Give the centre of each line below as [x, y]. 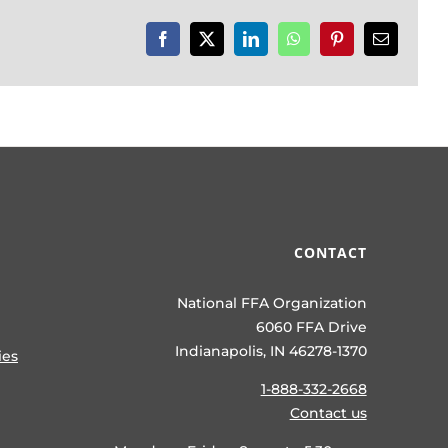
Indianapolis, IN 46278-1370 [270, 351]
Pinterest [362, 45]
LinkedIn [278, 45]
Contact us [328, 413]
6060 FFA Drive [311, 327]
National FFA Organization [271, 303]
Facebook [192, 45]
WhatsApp [326, 45]
